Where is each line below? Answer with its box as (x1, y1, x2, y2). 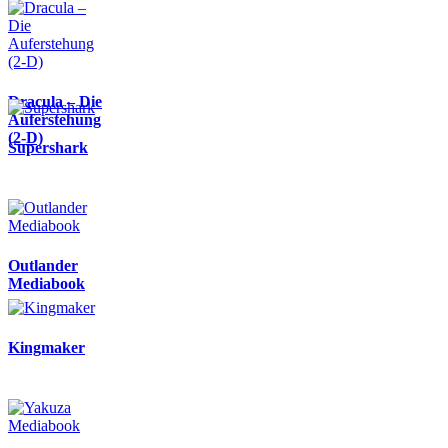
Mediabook (8, 274, 85, 292)
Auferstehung (8, 110, 101, 128)
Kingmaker (8, 338, 85, 356)
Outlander (8, 256, 78, 274)
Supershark (8, 138, 88, 156)
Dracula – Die (8, 92, 102, 110)
